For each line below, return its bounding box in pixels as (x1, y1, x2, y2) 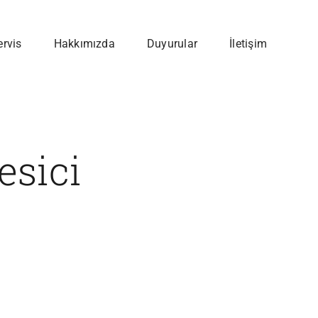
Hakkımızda (53, 37, 115, 51)
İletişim (229, 37, 268, 51)
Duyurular (146, 37, 198, 51)
